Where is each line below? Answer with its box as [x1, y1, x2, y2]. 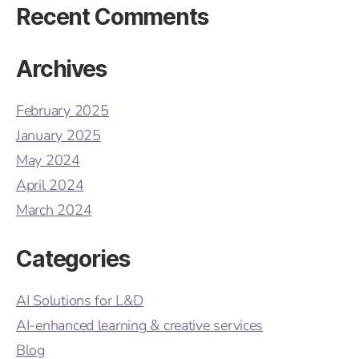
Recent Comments [16, 2, 208, 30]
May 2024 [16, 150, 80, 170]
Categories [16, 244, 130, 272]
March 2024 [16, 200, 92, 220]
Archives [16, 54, 107, 83]
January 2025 [16, 125, 101, 145]
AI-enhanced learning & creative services [16, 315, 264, 335]
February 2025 [16, 100, 109, 120]
